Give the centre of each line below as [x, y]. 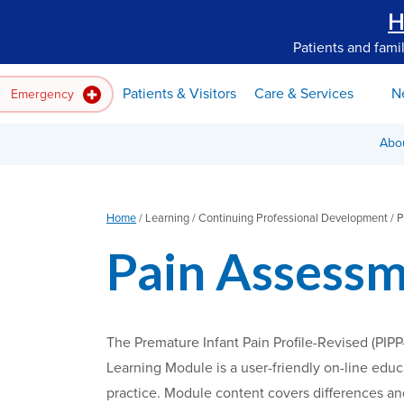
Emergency [44, 94]
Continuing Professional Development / [296, 219]
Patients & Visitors [179, 93]
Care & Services [304, 93]
